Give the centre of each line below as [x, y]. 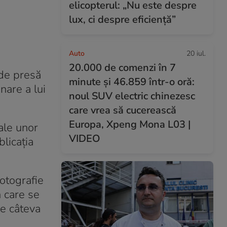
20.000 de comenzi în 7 [122, 68]
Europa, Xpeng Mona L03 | [130, 124]
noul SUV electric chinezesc [132, 96]
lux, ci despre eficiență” [122, 20]
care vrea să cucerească [123, 110]
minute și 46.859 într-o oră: [132, 82]
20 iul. [196, 53]
